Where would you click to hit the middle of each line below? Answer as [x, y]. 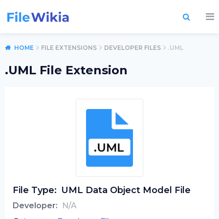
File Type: [35, 190]
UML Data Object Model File [126, 190]
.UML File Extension [66, 70]
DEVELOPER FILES [132, 48]
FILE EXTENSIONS [69, 48]
